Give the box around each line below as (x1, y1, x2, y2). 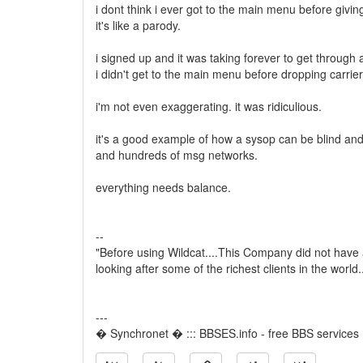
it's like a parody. (96, 17, 181, 33)
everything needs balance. (96, 179, 231, 195)
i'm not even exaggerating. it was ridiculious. (96, 98, 322, 114)
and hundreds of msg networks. (96, 147, 258, 163)
